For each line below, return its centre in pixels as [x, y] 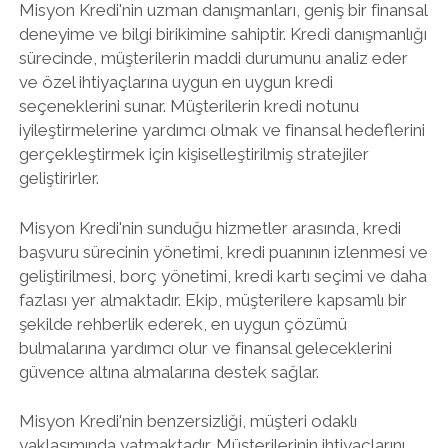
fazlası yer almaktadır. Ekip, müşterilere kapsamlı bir [212, 299]
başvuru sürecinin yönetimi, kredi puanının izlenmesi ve [223, 251]
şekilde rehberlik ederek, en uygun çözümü [182, 323]
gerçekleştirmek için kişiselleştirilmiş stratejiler [193, 154]
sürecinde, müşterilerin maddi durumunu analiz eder [213, 58]
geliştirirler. [58, 178]
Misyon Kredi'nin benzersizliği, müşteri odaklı [187, 421]
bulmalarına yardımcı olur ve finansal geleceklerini [205, 347]
